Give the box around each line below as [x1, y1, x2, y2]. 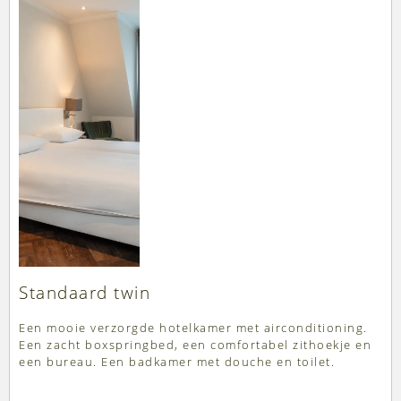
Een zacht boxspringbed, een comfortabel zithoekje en [19, 337, 371, 354]
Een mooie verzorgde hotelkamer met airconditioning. [19, 320, 368, 337]
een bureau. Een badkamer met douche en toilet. [19, 354, 335, 371]
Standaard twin [19, 281, 150, 305]
